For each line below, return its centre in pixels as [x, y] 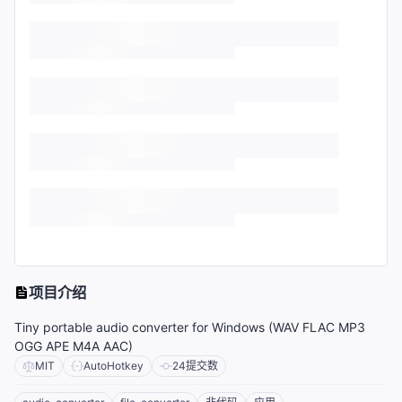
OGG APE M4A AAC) [74, 346]
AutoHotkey [114, 366]
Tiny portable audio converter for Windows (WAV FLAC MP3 [190, 328]
